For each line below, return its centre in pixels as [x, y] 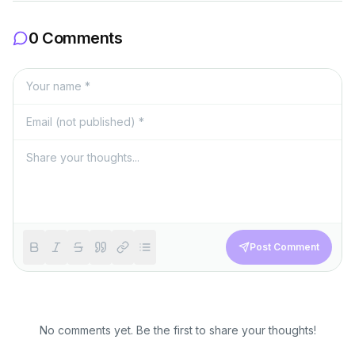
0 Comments [75, 38]
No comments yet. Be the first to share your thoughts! [177, 330]
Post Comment [284, 247]
